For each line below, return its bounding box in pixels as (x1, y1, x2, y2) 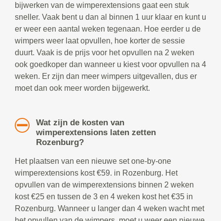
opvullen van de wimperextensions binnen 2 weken (15, 181, 194, 189)
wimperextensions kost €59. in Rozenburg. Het (15, 169, 178, 177)
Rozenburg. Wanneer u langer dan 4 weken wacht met (15, 204, 204, 213)
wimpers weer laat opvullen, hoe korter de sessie (15, 37, 185, 45)
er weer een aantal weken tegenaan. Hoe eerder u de (15, 25, 201, 33)
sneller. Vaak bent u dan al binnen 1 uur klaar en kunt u (15, 13, 206, 21)
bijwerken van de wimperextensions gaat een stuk (15, 1, 189, 9)
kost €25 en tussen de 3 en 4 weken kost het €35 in (15, 192, 193, 201)
